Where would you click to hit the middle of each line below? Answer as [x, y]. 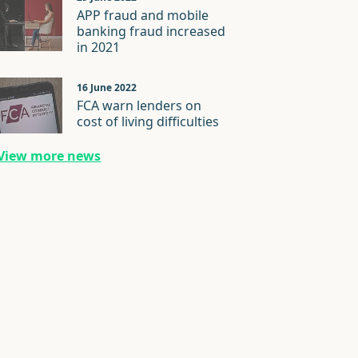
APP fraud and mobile [143, 15]
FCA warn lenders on [139, 105]
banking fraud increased [151, 31]
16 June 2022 [107, 88]
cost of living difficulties [148, 121]
